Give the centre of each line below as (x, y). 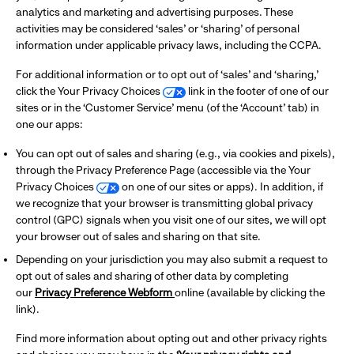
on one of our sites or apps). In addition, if (221, 186)
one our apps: (49, 124)
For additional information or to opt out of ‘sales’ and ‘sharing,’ (167, 74)
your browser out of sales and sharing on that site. (138, 236)
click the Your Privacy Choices (89, 91)
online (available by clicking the (250, 292)
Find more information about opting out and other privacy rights (171, 338)
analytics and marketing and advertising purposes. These (154, 12)
